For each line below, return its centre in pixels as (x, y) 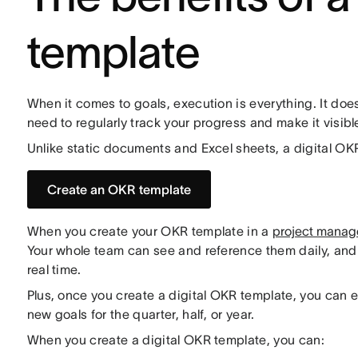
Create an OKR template (119, 189)
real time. (54, 269)
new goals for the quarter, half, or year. (141, 314)
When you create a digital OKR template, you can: (175, 340)
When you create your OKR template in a (150, 231)
